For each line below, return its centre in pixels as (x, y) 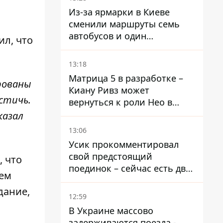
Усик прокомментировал (124, 144)
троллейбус (94, 48)
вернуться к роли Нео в (120, 102)
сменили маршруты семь (124, 24)
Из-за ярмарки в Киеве (119, 12)
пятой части (96, 114)
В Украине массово (111, 211)
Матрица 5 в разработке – (126, 78)
